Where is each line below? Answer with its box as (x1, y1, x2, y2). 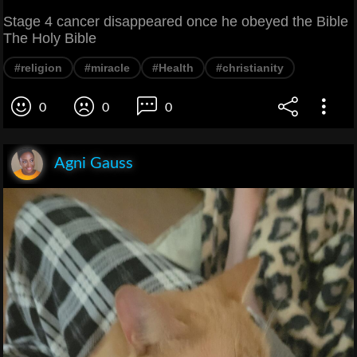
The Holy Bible (3, 29, 96, 46)
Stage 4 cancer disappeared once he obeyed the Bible (3, 13, 348, 29)
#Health (152, 61, 194, 74)
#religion (14, 61, 62, 74)
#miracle (84, 61, 130, 74)
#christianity (216, 61, 284, 74)
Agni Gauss (54, 155, 133, 171)
